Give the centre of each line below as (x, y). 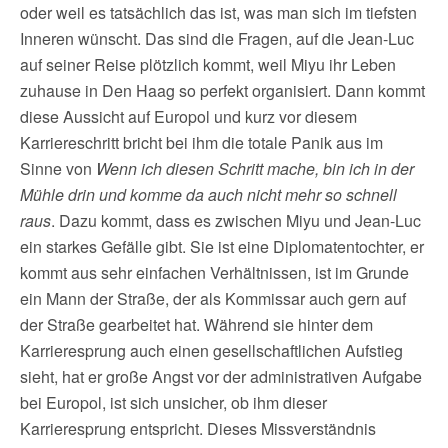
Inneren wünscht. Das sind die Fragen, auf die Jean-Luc (217, 38)
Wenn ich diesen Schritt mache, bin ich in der (255, 168)
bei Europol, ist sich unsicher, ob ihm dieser (173, 402)
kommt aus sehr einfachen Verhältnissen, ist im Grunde (214, 272)
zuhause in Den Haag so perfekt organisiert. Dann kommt (222, 90)
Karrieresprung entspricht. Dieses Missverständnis (198, 428)
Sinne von (58, 168)
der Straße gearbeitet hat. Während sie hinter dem (196, 324)
